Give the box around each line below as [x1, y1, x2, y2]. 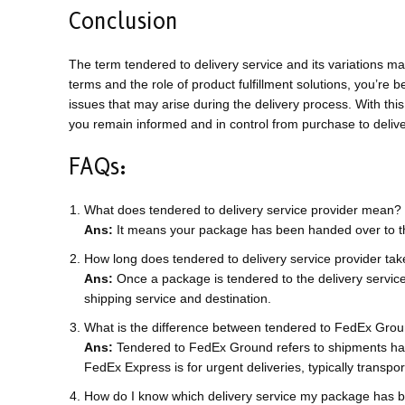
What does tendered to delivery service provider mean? [84, 202, 401, 218]
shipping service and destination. [84, 291, 271, 306]
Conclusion [69, 8, 178, 35]
